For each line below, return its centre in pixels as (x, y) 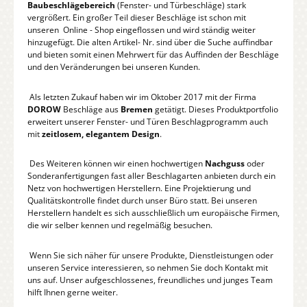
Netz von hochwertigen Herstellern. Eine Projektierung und (139, 188)
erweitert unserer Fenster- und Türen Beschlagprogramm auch (148, 121)
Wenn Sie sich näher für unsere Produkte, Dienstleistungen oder (150, 256)
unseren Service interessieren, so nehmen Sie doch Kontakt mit (148, 268)
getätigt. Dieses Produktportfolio (216, 109)
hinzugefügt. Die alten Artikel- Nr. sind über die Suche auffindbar (150, 42)
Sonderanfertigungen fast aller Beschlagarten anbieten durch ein (151, 176)
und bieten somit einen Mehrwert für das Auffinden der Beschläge (153, 55)
